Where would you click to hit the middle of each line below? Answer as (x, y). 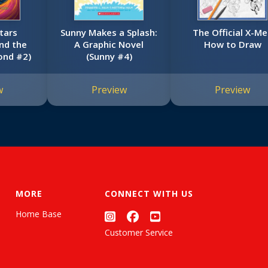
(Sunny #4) (109, 57)
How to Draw (232, 45)
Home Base (39, 214)
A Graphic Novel (109, 45)
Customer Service (139, 232)
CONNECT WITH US (149, 194)
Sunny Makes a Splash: (109, 33)
